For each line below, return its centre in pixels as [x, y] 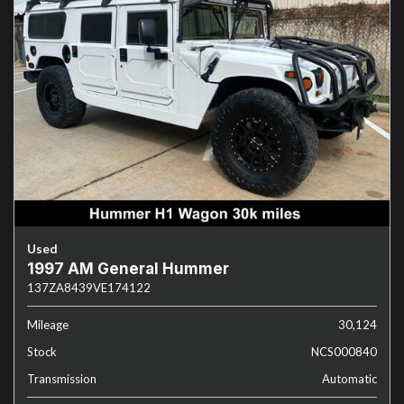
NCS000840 [344, 352]
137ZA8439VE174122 [89, 288]
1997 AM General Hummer [128, 269]
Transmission [62, 379]
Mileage [48, 325]
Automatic [349, 379]
